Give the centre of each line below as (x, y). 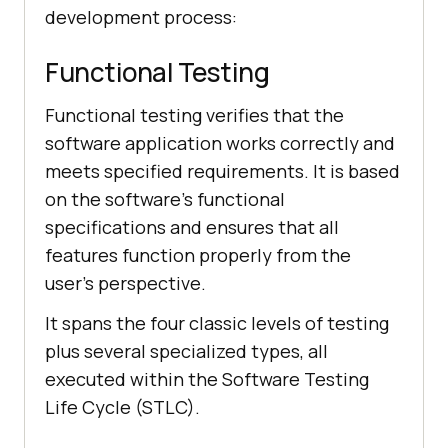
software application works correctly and (220, 143)
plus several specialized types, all (186, 351)
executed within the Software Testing (207, 379)
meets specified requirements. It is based (222, 171)
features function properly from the (198, 255)
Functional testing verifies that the (194, 115)
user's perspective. (125, 283)
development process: (141, 17)
